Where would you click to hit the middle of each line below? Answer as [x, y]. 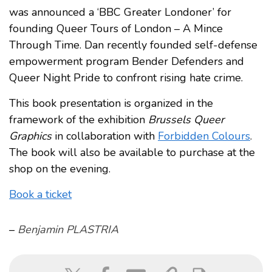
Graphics [30, 136]
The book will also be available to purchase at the [132, 152]
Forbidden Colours [204, 136]
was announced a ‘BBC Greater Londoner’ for [120, 12]
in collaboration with [105, 136]
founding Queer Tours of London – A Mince [116, 28]
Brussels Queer [186, 119]
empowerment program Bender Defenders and [127, 61]
